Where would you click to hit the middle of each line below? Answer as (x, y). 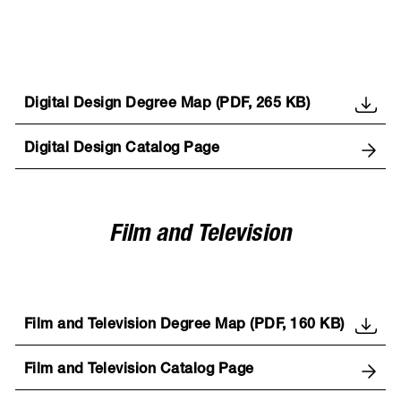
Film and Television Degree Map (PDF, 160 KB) (184, 326)
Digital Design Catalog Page (122, 150)
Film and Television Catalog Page (139, 371)
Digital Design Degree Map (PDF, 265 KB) (167, 105)
